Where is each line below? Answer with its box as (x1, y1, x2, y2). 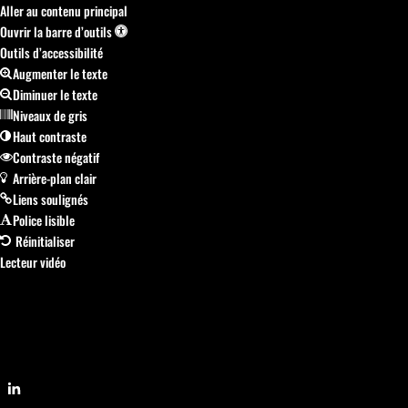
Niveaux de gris (13, 106, 87, 125)
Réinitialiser (15, 231, 75, 250)
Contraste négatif (13, 148, 99, 167)
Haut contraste (13, 127, 87, 146)
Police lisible (13, 210, 75, 229)
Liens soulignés (13, 189, 88, 209)
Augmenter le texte (13, 64, 107, 83)
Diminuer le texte (13, 85, 97, 104)
